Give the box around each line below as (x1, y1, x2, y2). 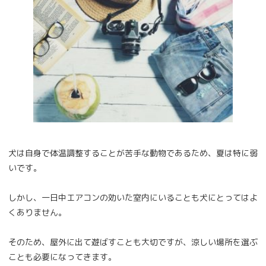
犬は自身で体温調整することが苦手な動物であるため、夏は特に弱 (8, 147, 258, 159)
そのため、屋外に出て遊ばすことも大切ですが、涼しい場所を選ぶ (8, 236, 258, 248)
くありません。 (8, 206, 66, 218)
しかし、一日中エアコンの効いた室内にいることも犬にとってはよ (8, 191, 258, 203)
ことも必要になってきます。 (8, 251, 116, 263)
